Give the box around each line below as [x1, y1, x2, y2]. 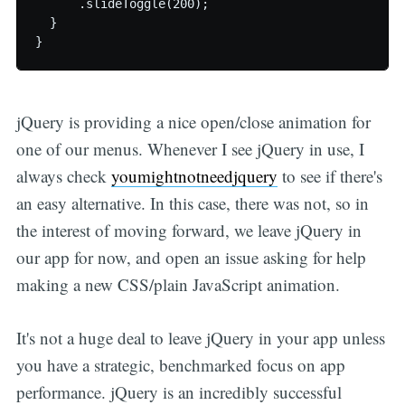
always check [15, 165, 111, 188]
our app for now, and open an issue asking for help [15, 246, 366, 269]
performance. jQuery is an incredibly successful [15, 380, 342, 403]
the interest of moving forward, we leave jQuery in [15, 219, 362, 242]
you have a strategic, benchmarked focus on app [15, 353, 345, 376]
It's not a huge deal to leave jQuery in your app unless [15, 325, 385, 349]
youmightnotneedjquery [110, 165, 278, 188]
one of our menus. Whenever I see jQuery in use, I [15, 137, 364, 161]
